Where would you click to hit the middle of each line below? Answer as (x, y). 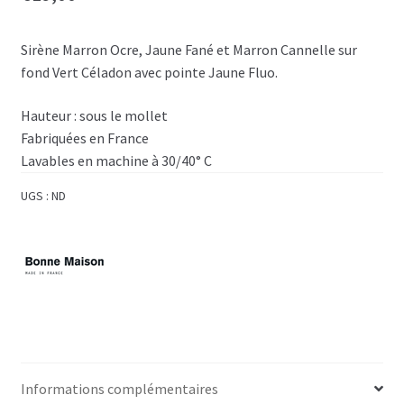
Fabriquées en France (84, 138)
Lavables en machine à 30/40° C (116, 161)
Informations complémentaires (119, 388)
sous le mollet (123, 116)
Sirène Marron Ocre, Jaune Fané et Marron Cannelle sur (188, 50)
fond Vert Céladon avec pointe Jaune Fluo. (149, 73)
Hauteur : (50, 116)
